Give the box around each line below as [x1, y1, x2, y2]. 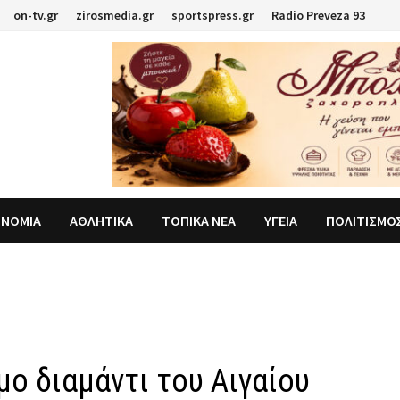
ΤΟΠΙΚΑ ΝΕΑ [162, 212, 237, 230]
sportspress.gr [171, 7, 254, 23]
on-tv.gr [13, 7, 59, 23]
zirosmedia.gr [76, 7, 154, 23]
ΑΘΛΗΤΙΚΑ [70, 212, 134, 230]
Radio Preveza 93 [271, 7, 366, 23]
